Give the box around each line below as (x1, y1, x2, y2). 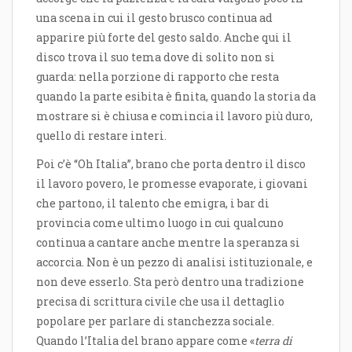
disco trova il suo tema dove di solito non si (36, 49, 275, 64)
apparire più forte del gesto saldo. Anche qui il (36, 29, 291, 45)
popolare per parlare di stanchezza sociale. (36, 313, 274, 328)
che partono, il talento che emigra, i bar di (36, 195, 269, 211)
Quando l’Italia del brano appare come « (36, 332, 255, 348)
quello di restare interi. (36, 127, 167, 143)
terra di (255, 332, 291, 348)
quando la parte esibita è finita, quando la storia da (36, 88, 316, 104)
